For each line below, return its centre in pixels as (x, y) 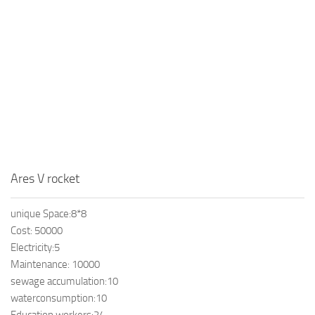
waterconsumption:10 (59, 298)
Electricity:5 (35, 248)
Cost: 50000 (37, 231)
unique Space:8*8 (49, 214)
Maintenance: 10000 (55, 265)
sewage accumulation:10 (64, 282)
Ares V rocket (45, 179)
